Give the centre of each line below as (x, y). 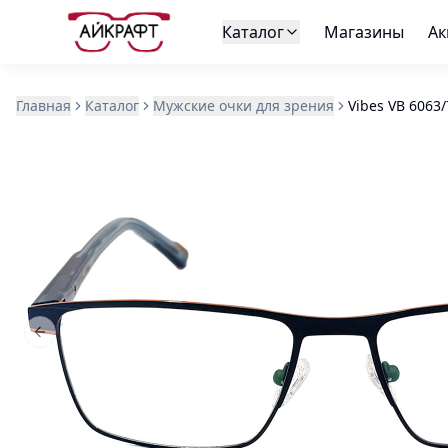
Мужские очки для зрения (243, 105)
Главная (43, 105)
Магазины (363, 32)
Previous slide (85, 340)
